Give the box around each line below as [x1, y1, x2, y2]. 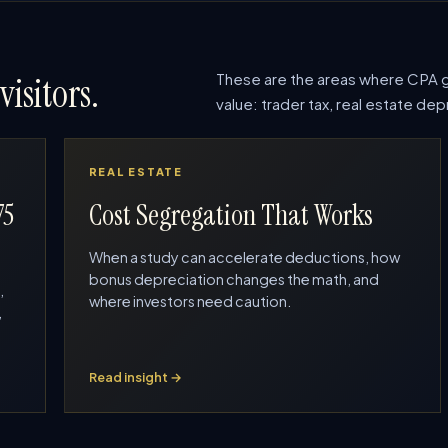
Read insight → [88, 369, 182, 385]
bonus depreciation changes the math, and [88, 270, 379, 288]
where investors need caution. [88, 292, 291, 310]
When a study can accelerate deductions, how [88, 248, 400, 266]
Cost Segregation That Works [88, 197, 373, 234]
